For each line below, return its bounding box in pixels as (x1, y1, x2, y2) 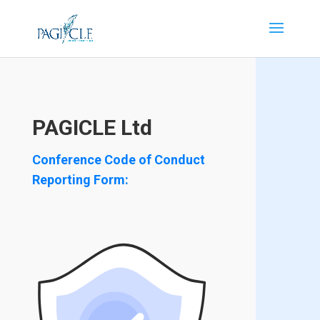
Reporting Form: (31, 172, 129, 187)
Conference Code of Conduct (31, 152, 205, 167)
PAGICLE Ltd (31, 115, 152, 140)
